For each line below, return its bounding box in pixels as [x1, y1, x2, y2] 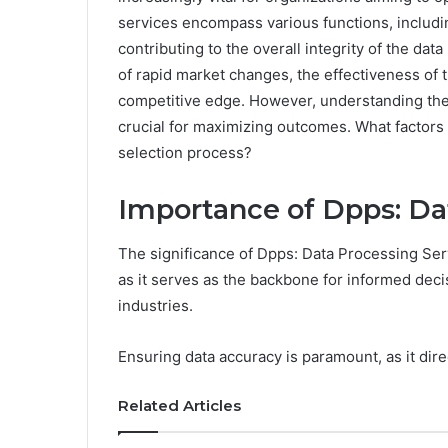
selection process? [118, 142, 252, 162]
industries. [118, 296, 193, 316]
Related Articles [118, 396, 241, 416]
